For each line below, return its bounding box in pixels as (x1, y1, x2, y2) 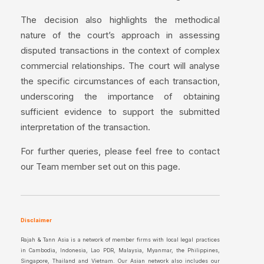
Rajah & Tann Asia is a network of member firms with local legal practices (21, 236, 220, 243)
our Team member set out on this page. (21, 161, 180, 173)
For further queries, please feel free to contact (21, 146, 220, 157)
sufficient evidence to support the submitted (21, 106, 220, 118)
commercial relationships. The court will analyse (21, 60, 220, 72)
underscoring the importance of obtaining (21, 91, 220, 103)
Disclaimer (21, 217, 52, 224)
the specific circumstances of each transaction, (21, 75, 220, 87)
